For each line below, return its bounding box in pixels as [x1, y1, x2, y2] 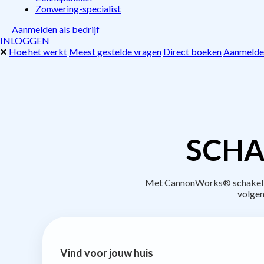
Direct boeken [163, 46, 222, 57]
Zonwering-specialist [35, 3, 121, 14]
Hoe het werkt [9, 46, 67, 57]
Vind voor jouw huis [60, 246, 153, 259]
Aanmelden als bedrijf [12, 24, 100, 35]
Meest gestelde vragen [69, 46, 161, 57]
